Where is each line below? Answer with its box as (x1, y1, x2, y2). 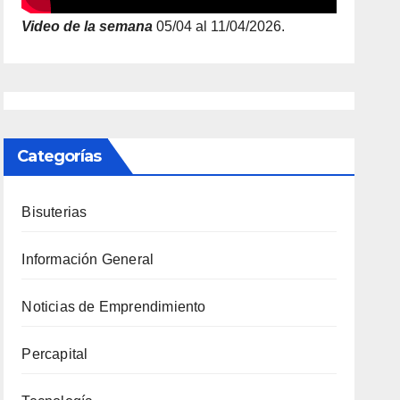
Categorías (17, 146, 102, 166)
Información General (21, 251, 154, 267)
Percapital (21, 346, 88, 362)
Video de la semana (21, 18, 154, 34)
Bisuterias (21, 204, 87, 220)
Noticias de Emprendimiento (21, 298, 206, 314)
